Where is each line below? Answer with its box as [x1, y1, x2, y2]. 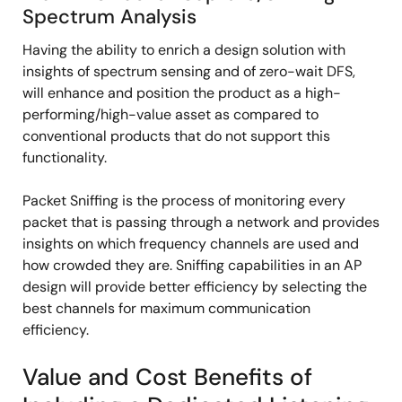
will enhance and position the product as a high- [22, 83, 341, 102]
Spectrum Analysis [22, 4, 197, 30]
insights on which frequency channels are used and [22, 234, 359, 253]
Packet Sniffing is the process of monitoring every [22, 191, 345, 210]
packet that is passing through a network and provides [22, 213, 380, 232]
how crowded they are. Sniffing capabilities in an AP [22, 256, 362, 275]
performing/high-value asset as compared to [22, 105, 319, 124]
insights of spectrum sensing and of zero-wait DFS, [22, 62, 355, 81]
